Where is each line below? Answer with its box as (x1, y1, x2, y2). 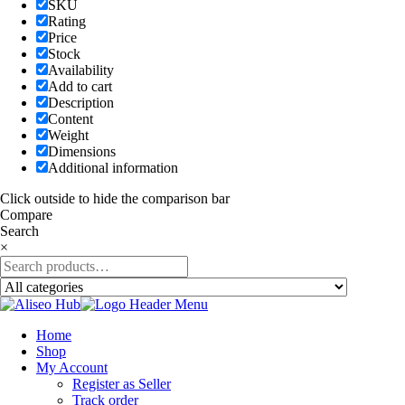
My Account (36, 360, 108, 375)
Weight (48, 127, 89, 143)
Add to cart (48, 79, 112, 94)
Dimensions (48, 144, 116, 159)
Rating (48, 14, 86, 29)
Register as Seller (72, 376, 171, 391)
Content (48, 111, 93, 127)
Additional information (48, 160, 178, 175)
